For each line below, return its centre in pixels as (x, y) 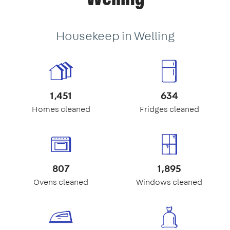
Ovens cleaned (61, 182)
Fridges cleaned (169, 109)
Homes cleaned (61, 109)
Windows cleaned (169, 182)
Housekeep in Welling (115, 35)
